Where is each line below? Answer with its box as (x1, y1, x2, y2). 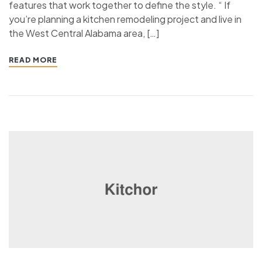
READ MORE (9, 56, 57, 65)
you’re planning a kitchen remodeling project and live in (9, 13, 242, 26)
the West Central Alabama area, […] (9, 27, 159, 40)
